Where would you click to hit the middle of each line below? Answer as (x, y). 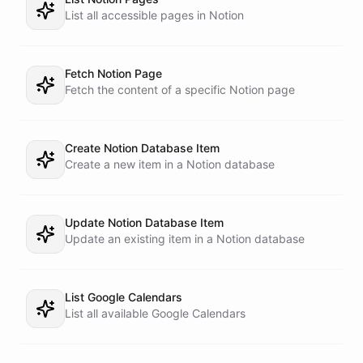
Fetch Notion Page (113, 73)
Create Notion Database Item (142, 148)
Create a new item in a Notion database (170, 164)
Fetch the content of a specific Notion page (180, 90)
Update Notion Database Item (144, 222)
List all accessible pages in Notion (154, 15)
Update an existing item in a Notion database (185, 239)
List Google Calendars (124, 297)
